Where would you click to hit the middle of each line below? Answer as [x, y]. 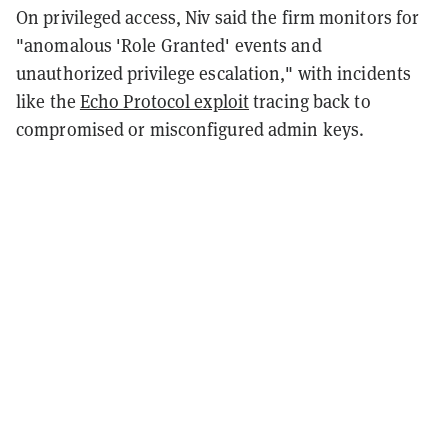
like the [48, 101]
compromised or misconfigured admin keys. [190, 129]
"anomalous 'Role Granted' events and [169, 45]
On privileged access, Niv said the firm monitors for [218, 17]
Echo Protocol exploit [164, 101]
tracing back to [310, 101]
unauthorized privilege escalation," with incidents [214, 73]
